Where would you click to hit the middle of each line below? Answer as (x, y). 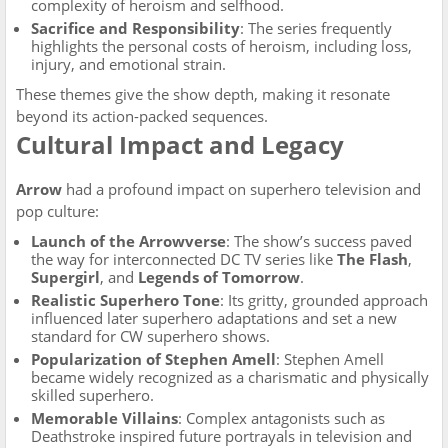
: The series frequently (316, 28)
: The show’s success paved (319, 241)
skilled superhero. (92, 395)
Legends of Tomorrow (219, 277)
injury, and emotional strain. (128, 64)
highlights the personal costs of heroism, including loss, (221, 46)
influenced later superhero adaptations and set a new (214, 318)
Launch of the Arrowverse (128, 241)
